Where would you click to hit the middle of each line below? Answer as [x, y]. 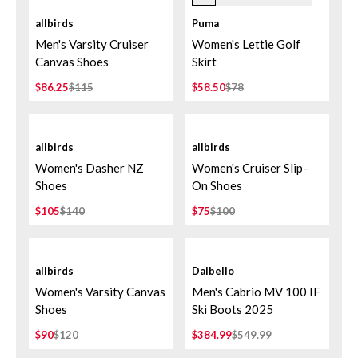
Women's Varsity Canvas [100, 292]
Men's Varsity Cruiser [92, 44]
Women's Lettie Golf [246, 44]
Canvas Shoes [72, 62]
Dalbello [213, 271]
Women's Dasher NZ [89, 168]
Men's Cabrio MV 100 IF [256, 292]
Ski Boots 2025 [233, 309]
